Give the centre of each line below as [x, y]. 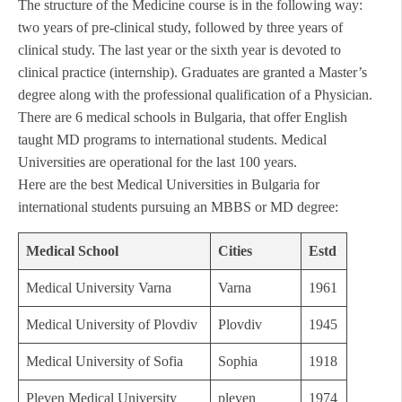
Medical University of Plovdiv [112, 325]
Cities [235, 251]
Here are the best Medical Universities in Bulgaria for [169, 185]
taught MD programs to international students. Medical [172, 140]
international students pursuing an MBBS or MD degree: [178, 207]
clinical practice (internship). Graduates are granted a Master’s [192, 73]
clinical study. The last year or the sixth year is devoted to [179, 50]
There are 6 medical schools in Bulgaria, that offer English [183, 118]
